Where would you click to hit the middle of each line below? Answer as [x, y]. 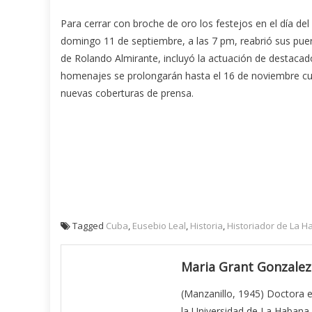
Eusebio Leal [159, 225]
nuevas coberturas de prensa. [127, 93]
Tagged [89, 225]
